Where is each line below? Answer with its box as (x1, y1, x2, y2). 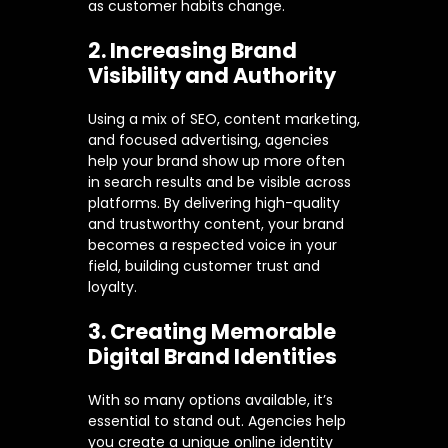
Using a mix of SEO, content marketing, (88, 109, 360, 130)
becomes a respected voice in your (88, 235, 337, 256)
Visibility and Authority (88, 61, 336, 91)
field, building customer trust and (88, 256, 320, 277)
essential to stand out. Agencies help (88, 411, 346, 432)
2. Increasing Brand (88, 36, 297, 66)
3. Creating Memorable (88, 317, 336, 347)
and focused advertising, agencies (88, 130, 329, 151)
